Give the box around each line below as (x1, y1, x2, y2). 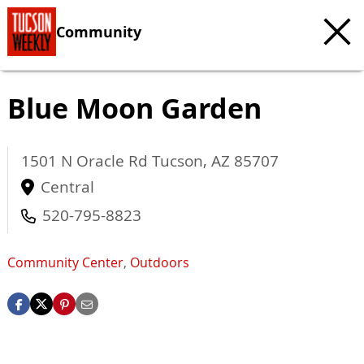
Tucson (152, 150, 203, 171)
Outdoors (130, 253, 189, 272)
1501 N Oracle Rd (21, 150, 152, 171)
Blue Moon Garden (7, 89, 262, 128)
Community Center (7, 253, 123, 272)
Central (41, 176, 94, 197)
